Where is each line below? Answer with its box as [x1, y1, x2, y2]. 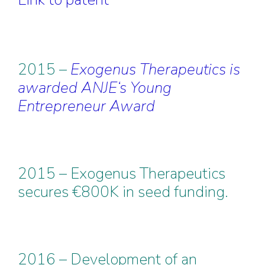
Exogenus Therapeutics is [70, 59, 240, 80]
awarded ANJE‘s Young [18, 77, 172, 98]
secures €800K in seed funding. [18, 182, 228, 202]
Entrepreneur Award [18, 96, 155, 117]
